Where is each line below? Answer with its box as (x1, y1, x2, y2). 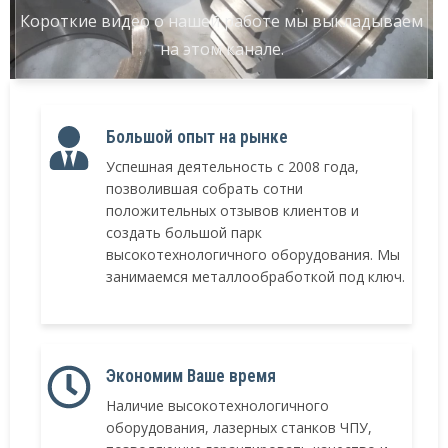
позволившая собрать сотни (106, 179, 303, 199)
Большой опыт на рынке (106, 127, 288, 148)
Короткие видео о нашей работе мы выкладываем (20, 10, 423, 33)
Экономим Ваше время (106, 366, 276, 387)
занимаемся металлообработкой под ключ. (106, 267, 405, 287)
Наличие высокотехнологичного (106, 396, 329, 416)
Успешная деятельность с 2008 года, (106, 157, 359, 177)
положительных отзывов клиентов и (106, 201, 359, 221)
